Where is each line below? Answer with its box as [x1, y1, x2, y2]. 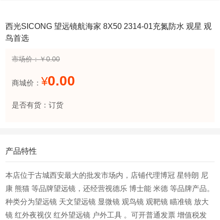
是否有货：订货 [11, 100, 63, 109]
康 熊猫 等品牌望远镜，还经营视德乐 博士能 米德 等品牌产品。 [5, 184, 215, 192]
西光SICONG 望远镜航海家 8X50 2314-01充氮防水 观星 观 [5, 22, 212, 31]
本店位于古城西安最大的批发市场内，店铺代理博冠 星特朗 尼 [5, 170, 209, 179]
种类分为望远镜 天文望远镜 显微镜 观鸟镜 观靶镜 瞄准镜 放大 [5, 197, 209, 206]
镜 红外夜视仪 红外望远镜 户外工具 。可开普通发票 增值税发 [5, 210, 207, 219]
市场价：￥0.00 [11, 55, 60, 63]
